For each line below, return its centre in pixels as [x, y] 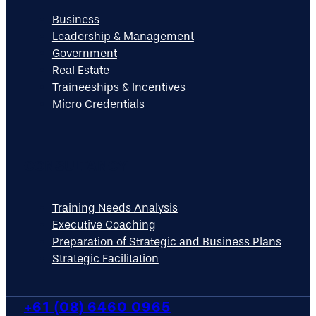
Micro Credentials [98, 104]
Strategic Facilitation [105, 259]
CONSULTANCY [75, 165]
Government [84, 54]
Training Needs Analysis [115, 208]
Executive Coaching [104, 225]
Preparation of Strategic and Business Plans [166, 242]
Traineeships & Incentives [119, 87]
